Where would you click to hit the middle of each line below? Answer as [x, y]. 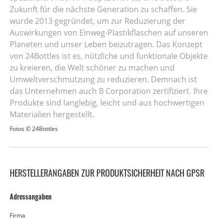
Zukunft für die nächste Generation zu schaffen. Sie [103, 9]
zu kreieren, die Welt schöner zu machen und [92, 68]
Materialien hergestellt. [52, 115]
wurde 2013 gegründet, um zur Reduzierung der [98, 21]
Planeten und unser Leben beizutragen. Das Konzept [106, 45]
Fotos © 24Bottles [34, 129]
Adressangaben [31, 197]
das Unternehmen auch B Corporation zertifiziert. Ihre [109, 91]
